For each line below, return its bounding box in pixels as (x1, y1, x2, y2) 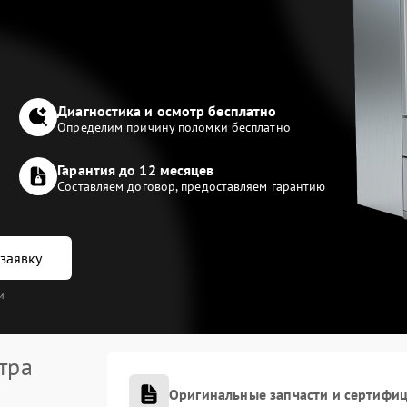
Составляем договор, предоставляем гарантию (57, 178, 326, 194)
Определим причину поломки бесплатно (57, 119, 291, 135)
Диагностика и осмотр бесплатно (57, 102, 277, 120)
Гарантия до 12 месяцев (57, 161, 214, 179)
